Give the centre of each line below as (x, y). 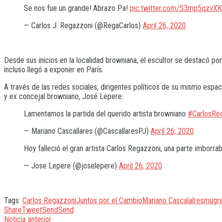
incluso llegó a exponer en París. (54, 70)
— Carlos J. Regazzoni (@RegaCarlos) (83, 26)
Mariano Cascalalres (173, 201)
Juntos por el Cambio (109, 201)
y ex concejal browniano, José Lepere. (64, 97)
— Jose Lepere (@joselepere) (71, 166)
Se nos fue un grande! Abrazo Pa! (77, 8)
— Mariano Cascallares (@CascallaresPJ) (87, 131)
